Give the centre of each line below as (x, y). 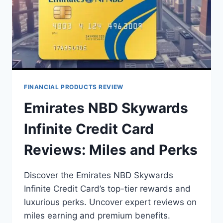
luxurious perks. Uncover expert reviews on (110, 202)
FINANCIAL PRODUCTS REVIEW (74, 87)
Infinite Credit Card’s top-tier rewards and (107, 188)
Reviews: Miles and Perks (111, 150)
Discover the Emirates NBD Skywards (99, 175)
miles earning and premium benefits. (97, 215)
